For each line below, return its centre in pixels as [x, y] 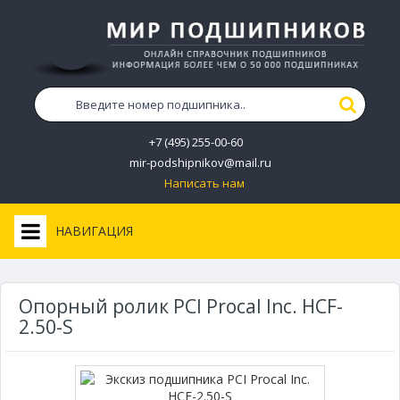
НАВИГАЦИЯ [94, 231]
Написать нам [204, 183]
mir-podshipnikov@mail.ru [200, 163]
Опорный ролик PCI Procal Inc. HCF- [181, 307]
